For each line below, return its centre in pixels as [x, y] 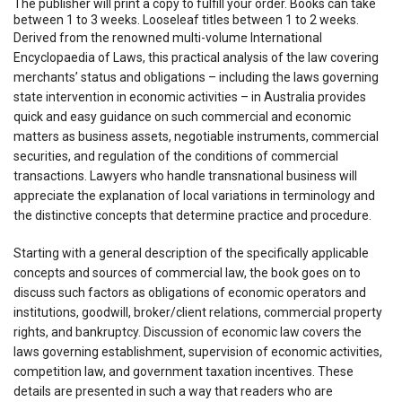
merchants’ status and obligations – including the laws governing [196, 77]
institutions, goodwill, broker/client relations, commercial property [198, 312]
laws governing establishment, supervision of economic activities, [198, 351]
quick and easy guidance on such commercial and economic [182, 116]
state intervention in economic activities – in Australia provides [190, 96]
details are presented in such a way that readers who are [173, 391]
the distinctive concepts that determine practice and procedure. [192, 215]
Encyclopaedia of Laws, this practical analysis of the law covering [196, 57]
